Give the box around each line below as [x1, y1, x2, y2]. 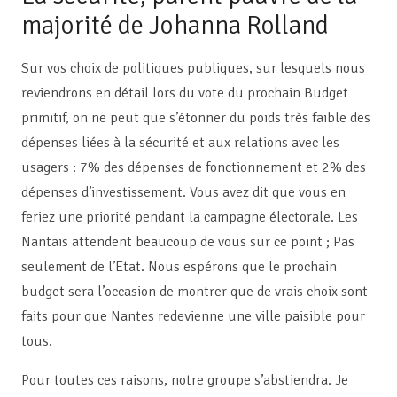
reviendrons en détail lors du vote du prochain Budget [21, 83, 348, 102]
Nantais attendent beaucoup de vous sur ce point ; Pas [21, 232, 354, 251]
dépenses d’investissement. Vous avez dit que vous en [21, 183, 346, 201]
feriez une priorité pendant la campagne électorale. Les [21, 207, 358, 226]
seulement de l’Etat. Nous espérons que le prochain [21, 257, 337, 276]
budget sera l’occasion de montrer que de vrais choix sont [21, 282, 368, 300]
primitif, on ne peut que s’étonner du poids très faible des [21, 108, 370, 127]
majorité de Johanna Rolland [21, 9, 329, 41]
